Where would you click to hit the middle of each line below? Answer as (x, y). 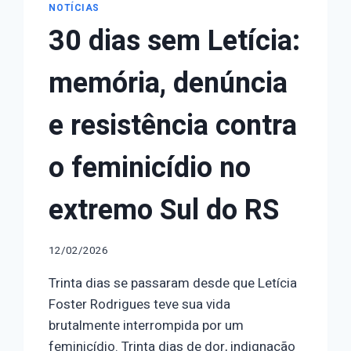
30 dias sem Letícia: (175, 42)
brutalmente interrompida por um (147, 325)
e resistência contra (173, 126)
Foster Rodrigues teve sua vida (140, 304)
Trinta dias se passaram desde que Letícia (173, 283)
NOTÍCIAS (74, 9)
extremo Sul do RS (164, 211)
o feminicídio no (150, 168)
